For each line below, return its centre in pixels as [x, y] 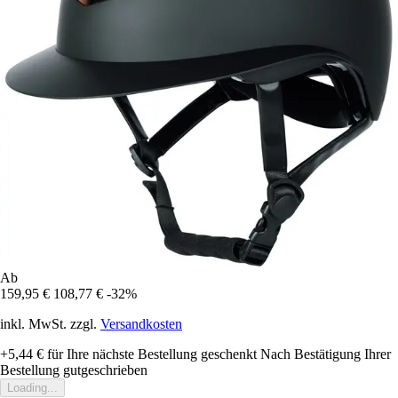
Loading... [32, 388]
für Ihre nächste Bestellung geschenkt [150, 354]
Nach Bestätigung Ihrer [326, 354]
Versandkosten [141, 324]
